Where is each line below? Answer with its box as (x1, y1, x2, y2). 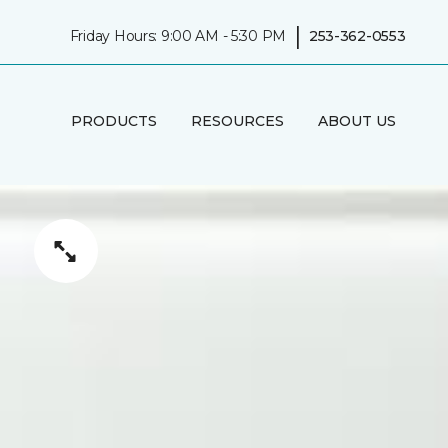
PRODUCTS (70, 111, 157, 130)
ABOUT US (317, 111, 396, 130)
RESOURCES (190, 111, 284, 130)
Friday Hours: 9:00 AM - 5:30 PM (69, 26, 287, 45)
